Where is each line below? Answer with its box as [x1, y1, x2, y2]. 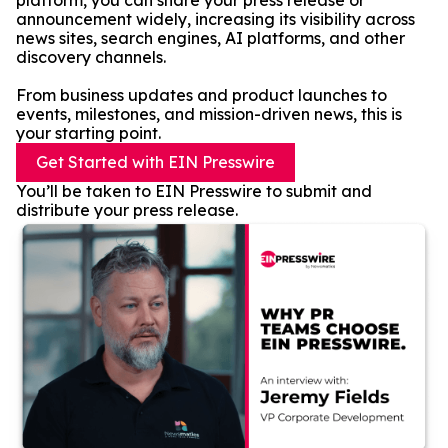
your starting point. [16, 123, 161, 143]
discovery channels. [16, 47, 166, 67]
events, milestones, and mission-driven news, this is [16, 104, 402, 124]
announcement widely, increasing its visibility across [16, 9, 415, 29]
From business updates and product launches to [16, 85, 387, 105]
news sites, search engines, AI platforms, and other [16, 28, 405, 48]
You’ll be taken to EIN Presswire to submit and [16, 181, 372, 201]
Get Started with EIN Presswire [36, 152, 275, 172]
